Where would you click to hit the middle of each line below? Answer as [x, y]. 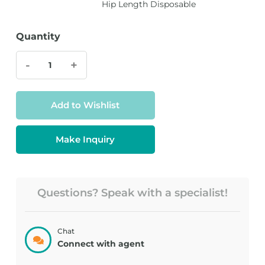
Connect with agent [101, 244]
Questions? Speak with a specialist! [132, 193]
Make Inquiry [85, 139]
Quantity [38, 36]
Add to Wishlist [85, 105]
